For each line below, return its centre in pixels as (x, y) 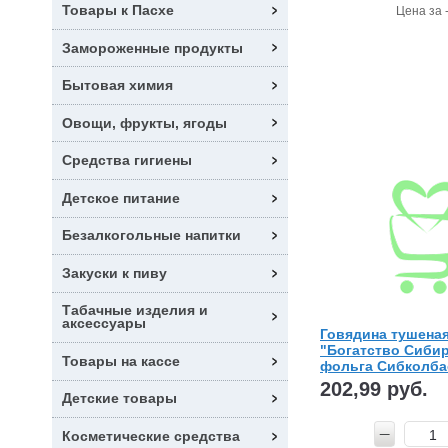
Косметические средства (151, 435)
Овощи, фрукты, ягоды (144, 122)
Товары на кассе (121, 360)
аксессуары (104, 323)
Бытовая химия (117, 85)
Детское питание (121, 197)
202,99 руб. (373, 389)
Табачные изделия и (135, 310)
